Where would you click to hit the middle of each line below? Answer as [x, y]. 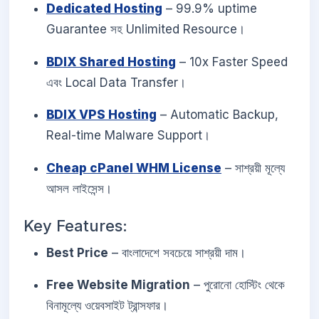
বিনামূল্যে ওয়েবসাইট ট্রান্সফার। [107, 306]
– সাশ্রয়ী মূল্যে [253, 168]
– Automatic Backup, [218, 115]
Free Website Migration [118, 285]
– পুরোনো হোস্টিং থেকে [237, 285]
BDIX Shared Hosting [111, 62]
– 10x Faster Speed [232, 62]
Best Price [77, 252]
